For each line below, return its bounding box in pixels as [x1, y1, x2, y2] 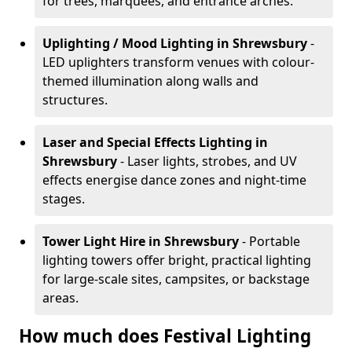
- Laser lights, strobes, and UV [120, 152, 297, 170]
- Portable [242, 233, 300, 250]
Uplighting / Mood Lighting [42, 35, 214, 52]
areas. [42, 289, 79, 306]
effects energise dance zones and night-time [42, 171, 306, 189]
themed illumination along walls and [42, 72, 258, 90]
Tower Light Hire [42, 233, 145, 250]
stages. [42, 190, 85, 207]
